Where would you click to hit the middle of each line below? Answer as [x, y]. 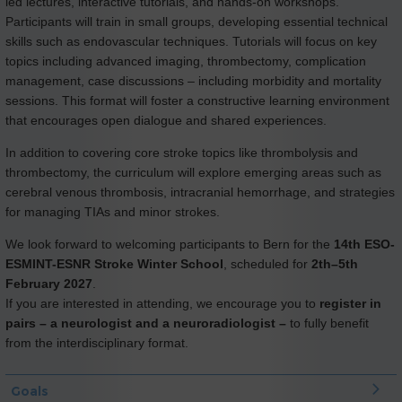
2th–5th [335, 263]
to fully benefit [329, 323]
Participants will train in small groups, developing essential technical [197, 21]
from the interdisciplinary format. [97, 342]
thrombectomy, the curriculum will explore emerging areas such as [193, 172]
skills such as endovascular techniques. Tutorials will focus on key [191, 41]
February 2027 [49, 283]
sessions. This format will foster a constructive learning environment [197, 100]
